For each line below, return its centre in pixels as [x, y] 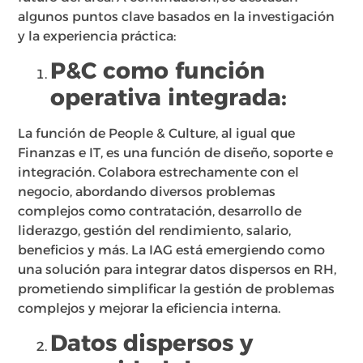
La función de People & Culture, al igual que [157, 133]
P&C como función [158, 70]
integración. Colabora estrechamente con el [159, 172]
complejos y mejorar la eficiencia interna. [149, 308]
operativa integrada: [169, 97]
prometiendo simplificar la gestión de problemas [177, 289]
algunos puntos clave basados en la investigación [177, 16]
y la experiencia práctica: [97, 36]
